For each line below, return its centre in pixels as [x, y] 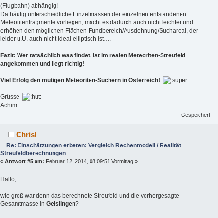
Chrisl [27, 135]
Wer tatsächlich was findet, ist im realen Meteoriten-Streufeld [101, 55]
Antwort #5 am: [25, 161]
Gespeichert [196, 115]
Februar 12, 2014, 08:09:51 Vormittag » [91, 161]
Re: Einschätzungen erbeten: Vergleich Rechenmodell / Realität [94, 146]
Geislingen [61, 204]
